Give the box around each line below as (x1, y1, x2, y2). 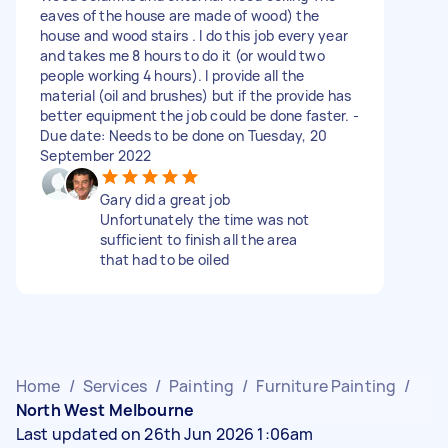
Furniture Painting (256, 374, 397, 397)
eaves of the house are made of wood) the (40, 5, 319, 25)
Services (82, 374, 147, 397)
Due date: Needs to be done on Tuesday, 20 (40, 125, 328, 145)
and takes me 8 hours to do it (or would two (40, 45, 325, 65)
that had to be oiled (100, 249, 229, 269)
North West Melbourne (16, 398, 194, 421)
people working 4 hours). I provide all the (40, 65, 305, 85)
